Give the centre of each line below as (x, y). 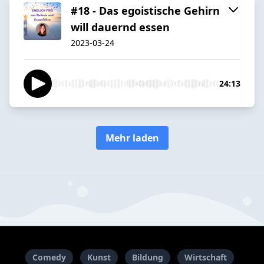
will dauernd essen (120, 27)
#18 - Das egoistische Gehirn (145, 10)
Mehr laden (132, 138)
